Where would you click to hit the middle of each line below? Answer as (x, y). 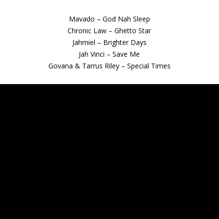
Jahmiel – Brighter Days (109, 42)
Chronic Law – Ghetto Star (109, 30)
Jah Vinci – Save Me (109, 54)
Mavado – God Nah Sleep (109, 19)
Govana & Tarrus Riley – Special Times (109, 66)
